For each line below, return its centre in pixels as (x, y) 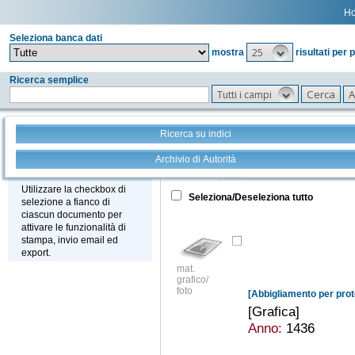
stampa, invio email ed (70, 240)
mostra (228, 52)
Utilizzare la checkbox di (74, 190)
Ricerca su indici (195, 134)
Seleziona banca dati (56, 38)
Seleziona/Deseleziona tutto (249, 198)
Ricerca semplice (49, 80)
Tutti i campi (244, 95)
